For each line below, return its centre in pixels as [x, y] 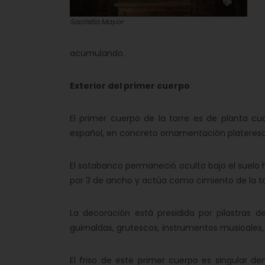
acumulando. [97, 53]
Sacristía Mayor [96, 22]
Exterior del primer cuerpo [130, 86]
